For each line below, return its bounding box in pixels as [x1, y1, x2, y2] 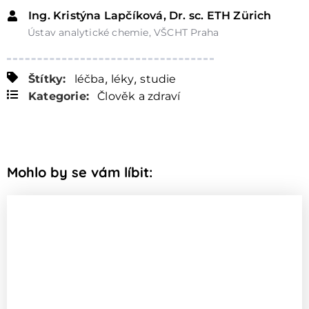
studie [140, 72, 177, 86]
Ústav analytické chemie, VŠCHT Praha [28, 26, 219, 39]
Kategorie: [28, 90, 89, 103]
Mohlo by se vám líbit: [7, 163, 152, 181]
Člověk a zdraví [97, 90, 181, 103]
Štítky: [28, 72, 66, 86]
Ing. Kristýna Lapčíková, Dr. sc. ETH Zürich [28, 9, 272, 23]
